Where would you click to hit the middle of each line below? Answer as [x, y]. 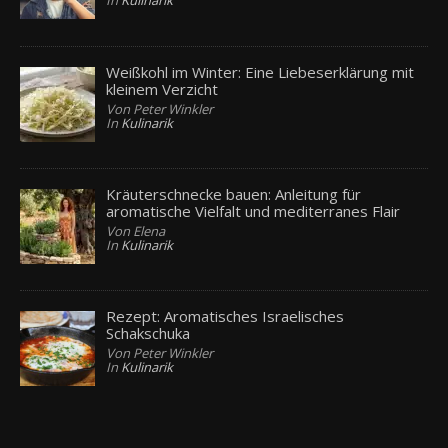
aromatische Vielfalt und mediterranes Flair [253, 210]
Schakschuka [148, 333]
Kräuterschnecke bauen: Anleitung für [234, 193]
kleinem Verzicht [162, 88]
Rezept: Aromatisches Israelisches [225, 316]
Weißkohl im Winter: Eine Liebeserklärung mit [260, 71]
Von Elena [136, 230]
